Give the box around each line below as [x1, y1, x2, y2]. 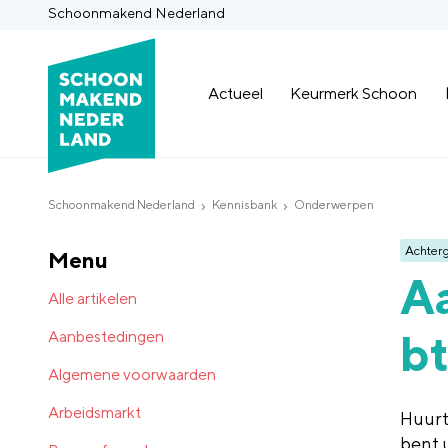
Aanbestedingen [48, 326, 164, 346]
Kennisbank [211, 197, 278, 213]
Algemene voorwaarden [48, 364, 216, 384]
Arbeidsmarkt [48, 402, 141, 422]
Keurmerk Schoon [290, 83, 418, 103]
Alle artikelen [48, 288, 137, 308]
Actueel [208, 83, 264, 103]
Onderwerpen [294, 197, 375, 213]
